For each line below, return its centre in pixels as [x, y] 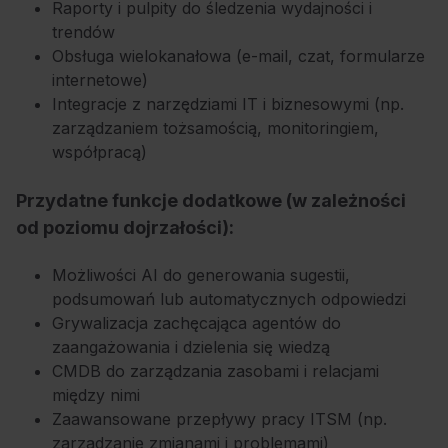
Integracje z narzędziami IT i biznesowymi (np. [228, 104]
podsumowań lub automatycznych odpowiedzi [229, 299]
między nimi [96, 395]
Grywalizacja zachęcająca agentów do [196, 323]
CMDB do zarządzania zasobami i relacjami [215, 371]
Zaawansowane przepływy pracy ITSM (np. [219, 419]
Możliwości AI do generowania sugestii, [201, 275]
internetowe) [100, 80]
